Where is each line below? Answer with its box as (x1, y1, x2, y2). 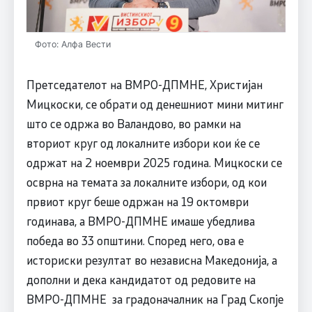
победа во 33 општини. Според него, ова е (26, 233, 244, 249)
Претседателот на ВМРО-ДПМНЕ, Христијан (26, 77, 263, 93)
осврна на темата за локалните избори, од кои (26, 174, 267, 190)
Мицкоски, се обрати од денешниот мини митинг (26, 96, 283, 112)
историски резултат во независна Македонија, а (26, 252, 277, 268)
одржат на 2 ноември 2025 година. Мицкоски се (26, 155, 282, 171)
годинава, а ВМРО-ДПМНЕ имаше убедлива (26, 213, 255, 229)
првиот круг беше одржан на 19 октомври (26, 194, 249, 210)
